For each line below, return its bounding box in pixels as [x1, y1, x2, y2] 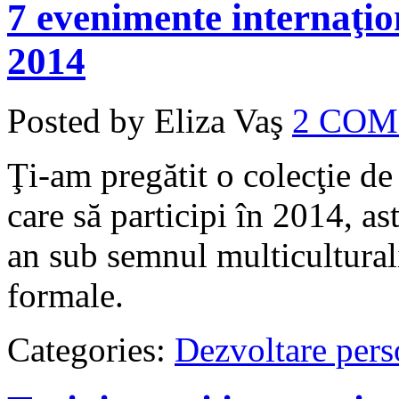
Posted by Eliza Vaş [7, 101, 283, 140]
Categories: [7, 330, 175, 369]
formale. [7, 275, 124, 314]
